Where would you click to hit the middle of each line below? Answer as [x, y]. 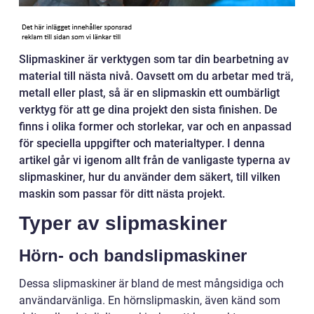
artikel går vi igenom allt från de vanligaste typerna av [155, 161]
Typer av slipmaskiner [123, 224]
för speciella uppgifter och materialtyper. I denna [142, 144]
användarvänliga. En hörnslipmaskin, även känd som [150, 301]
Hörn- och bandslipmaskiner [133, 256]
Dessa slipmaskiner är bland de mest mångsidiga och [151, 284]
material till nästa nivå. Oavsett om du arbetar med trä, [156, 76]
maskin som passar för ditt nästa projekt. [122, 194]
